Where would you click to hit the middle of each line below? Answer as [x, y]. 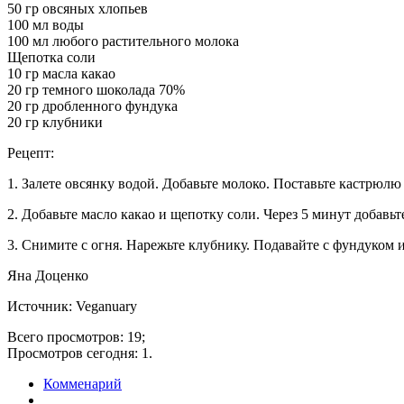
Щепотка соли [51, 57]
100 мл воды [46, 24]
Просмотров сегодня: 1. [80, 353]
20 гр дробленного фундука [92, 106]
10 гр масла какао [61, 73]
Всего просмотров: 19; [76, 336]
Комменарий [83, 383]
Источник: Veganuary [72, 306]
